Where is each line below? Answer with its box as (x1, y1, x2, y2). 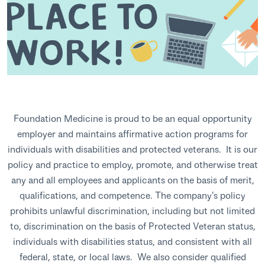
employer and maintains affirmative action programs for (17, 127, 248, 139)
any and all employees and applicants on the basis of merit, (11, 173, 254, 185)
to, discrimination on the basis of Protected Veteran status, (9, 219, 256, 231)
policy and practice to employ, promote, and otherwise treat (7, 158, 258, 170)
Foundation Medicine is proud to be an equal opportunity (13, 112, 252, 124)
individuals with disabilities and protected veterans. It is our (8, 143, 257, 154)
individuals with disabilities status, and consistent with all (13, 235, 252, 247)
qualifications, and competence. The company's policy (20, 189, 245, 201)
